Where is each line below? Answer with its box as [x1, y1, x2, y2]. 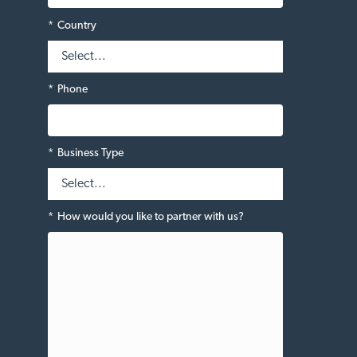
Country [57, 19, 96, 32]
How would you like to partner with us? [57, 211, 244, 224]
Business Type [57, 147, 124, 159]
